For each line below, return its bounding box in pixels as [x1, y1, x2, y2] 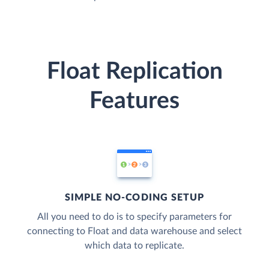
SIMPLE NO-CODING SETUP [64, 192, 205, 202]
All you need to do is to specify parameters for [37, 211, 232, 222]
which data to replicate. [85, 240, 184, 250]
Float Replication [46, 59, 223, 83]
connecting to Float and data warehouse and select [27, 226, 242, 236]
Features [89, 89, 180, 113]
